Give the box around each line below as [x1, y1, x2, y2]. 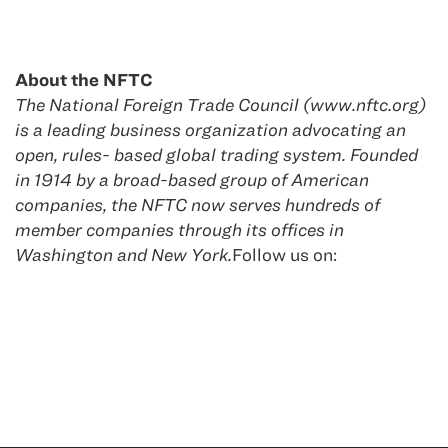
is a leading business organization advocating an [15, 119, 406, 141]
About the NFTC [15, 69, 153, 91]
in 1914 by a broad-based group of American [15, 169, 369, 191]
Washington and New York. [15, 244, 232, 266]
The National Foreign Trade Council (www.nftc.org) [15, 94, 426, 116]
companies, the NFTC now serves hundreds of [15, 194, 380, 216]
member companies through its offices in [15, 219, 344, 241]
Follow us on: [232, 244, 337, 266]
